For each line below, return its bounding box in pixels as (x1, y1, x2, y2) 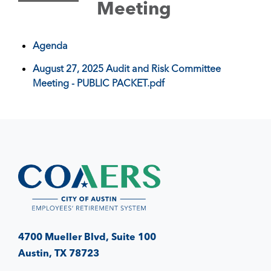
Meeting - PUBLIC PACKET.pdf (33, 77, 165, 89)
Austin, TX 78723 (18, 246, 99, 259)
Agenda (33, 39, 68, 51)
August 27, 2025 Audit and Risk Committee (33, 62, 221, 74)
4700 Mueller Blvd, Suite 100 (18, 230, 156, 243)
